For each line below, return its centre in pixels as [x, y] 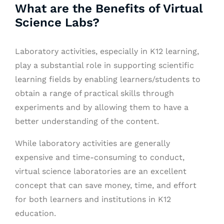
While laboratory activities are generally [92, 143]
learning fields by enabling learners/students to [108, 79]
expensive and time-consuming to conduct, [100, 157]
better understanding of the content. [87, 121]
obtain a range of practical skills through [94, 93]
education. [35, 213]
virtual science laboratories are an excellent [101, 171]
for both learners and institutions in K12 [93, 199]
